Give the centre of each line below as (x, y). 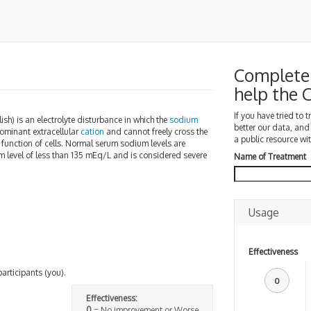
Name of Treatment (270, 157)
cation (92, 132)
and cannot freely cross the (156, 132)
